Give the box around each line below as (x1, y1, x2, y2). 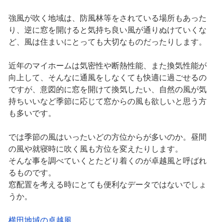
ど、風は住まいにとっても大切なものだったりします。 (8, 38, 207, 47)
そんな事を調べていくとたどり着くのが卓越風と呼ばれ (8, 157, 207, 166)
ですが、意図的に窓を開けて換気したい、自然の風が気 (8, 85, 207, 94)
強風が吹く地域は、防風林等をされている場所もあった (8, 14, 207, 23)
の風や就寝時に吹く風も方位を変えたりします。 (8, 145, 183, 154)
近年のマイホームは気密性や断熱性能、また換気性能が (8, 61, 207, 70)
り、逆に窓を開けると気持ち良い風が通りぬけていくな (8, 26, 207, 35)
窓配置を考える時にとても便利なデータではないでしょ (8, 180, 207, 189)
